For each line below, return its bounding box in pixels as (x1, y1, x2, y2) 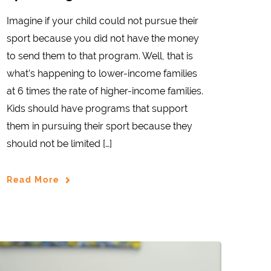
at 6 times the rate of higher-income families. (7, 85, 203, 97)
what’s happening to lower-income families (7, 67, 197, 79)
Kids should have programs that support (7, 102, 188, 114)
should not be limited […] (7, 137, 112, 149)
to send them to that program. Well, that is (7, 50, 193, 62)
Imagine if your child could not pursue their (7, 15, 198, 27)
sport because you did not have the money (7, 32, 199, 44)
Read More (7, 175, 59, 185)
